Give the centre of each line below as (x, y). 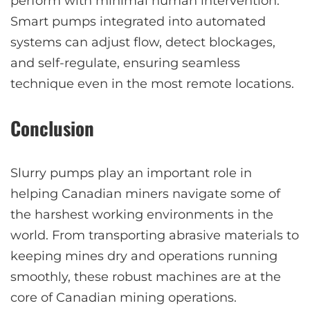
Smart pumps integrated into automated (138, 22)
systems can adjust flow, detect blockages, (143, 43)
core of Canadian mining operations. (124, 298)
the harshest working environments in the (142, 215)
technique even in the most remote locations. (152, 84)
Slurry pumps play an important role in (131, 173)
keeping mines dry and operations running (144, 256)
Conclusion (52, 128)
